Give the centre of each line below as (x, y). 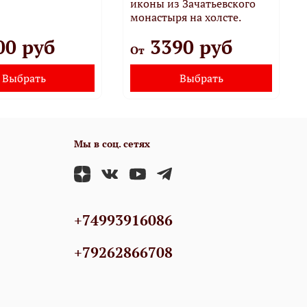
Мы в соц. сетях (112, 143)
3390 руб (189, 47)
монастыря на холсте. (186, 17)
